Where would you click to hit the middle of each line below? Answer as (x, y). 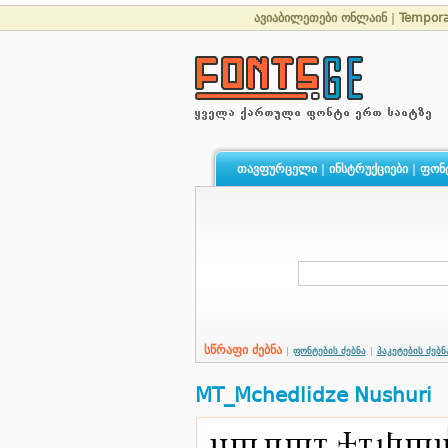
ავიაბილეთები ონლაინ (320, 18)
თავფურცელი (276, 169)
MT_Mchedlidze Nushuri (313, 395)
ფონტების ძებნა (329, 351)
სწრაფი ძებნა (244, 350)
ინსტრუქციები (368, 169)
